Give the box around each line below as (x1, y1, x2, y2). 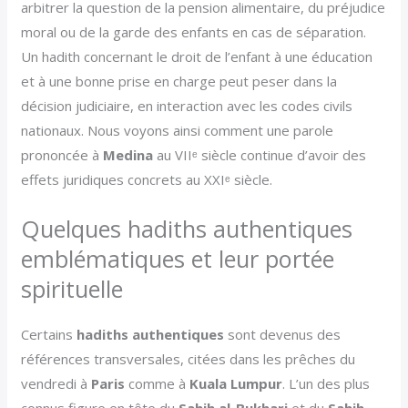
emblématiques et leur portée (21, 243, 335, 275)
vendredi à (21, 374, 92, 393)
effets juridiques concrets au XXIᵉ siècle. (21, 170, 273, 189)
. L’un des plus (282, 374, 371, 393)
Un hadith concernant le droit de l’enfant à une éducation (21, 47, 373, 66)
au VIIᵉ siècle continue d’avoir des (153, 146, 367, 165)
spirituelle (21, 273, 124, 305)
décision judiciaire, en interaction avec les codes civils (21, 97, 353, 116)
